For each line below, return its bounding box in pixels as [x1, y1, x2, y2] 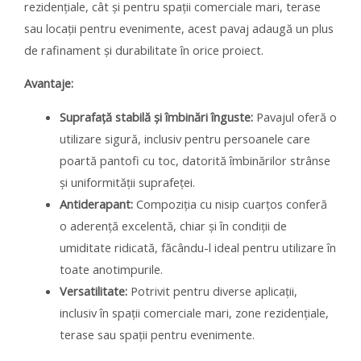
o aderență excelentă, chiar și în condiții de [59, 217, 287, 234]
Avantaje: [24, 75, 73, 92]
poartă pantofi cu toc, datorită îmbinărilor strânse [59, 151, 330, 168]
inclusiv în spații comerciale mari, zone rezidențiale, [59, 304, 329, 321]
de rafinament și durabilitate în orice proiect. [24, 41, 263, 58]
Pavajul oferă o [252, 108, 337, 125]
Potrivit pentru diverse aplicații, [127, 282, 297, 299]
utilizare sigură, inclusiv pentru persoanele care [59, 130, 310, 147]
